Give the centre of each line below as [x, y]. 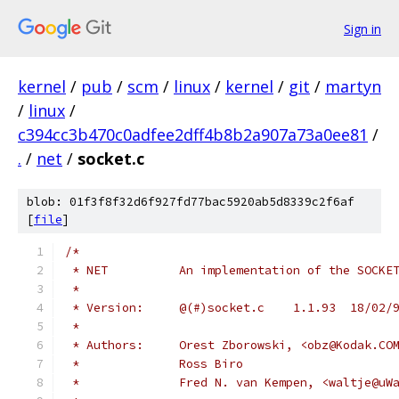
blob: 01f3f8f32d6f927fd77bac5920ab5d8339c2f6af [191, 202]
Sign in [362, 28]
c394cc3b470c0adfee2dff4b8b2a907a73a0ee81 [193, 134]
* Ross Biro [211, 364]
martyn [353, 86]
